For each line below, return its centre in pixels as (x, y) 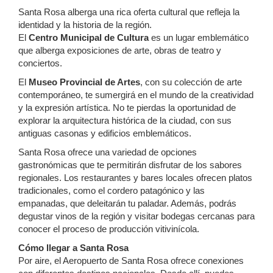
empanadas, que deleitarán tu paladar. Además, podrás (127, 204)
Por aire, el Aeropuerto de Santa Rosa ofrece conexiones (131, 261)
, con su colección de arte (191, 82)
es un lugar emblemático (200, 38)
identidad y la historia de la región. (85, 25)
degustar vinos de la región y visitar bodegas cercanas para (136, 216)
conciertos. (40, 63)
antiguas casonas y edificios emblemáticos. (105, 133)
